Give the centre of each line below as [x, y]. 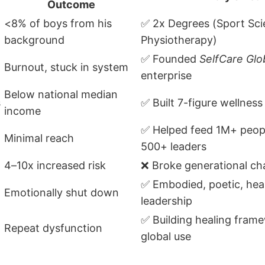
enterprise [166, 75]
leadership [167, 201]
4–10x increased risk [55, 165]
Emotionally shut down [62, 192]
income [22, 111]
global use [166, 236]
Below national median [61, 94]
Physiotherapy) [179, 40]
